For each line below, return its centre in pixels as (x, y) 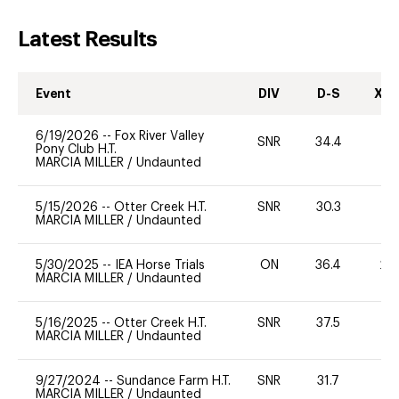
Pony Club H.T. (76, 149)
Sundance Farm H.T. (174, 381)
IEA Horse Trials (160, 265)
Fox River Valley (159, 136)
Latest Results (88, 39)
